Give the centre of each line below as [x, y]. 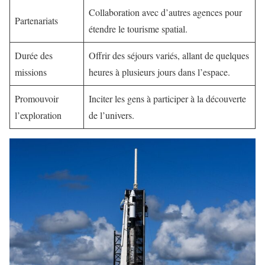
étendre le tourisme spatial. [138, 28]
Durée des [34, 55]
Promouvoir [37, 98]
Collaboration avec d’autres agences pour [165, 12]
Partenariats [36, 20]
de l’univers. [112, 115]
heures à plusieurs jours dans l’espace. [159, 72]
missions [31, 72]
